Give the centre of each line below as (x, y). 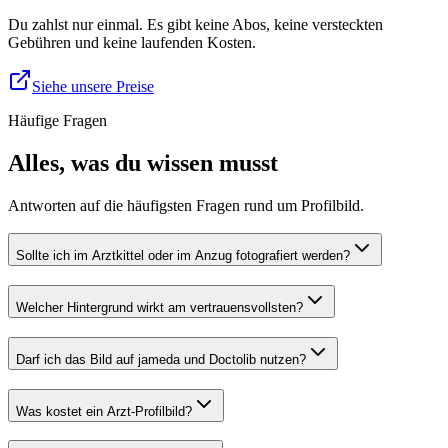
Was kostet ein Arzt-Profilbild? (104, 411)
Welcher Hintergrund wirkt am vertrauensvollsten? (159, 308)
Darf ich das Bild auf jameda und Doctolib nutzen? (161, 359)
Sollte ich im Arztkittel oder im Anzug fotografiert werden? (183, 256)
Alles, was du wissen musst (143, 162)
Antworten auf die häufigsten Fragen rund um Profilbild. (186, 205)
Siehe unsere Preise (93, 86)
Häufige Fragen (57, 120)
